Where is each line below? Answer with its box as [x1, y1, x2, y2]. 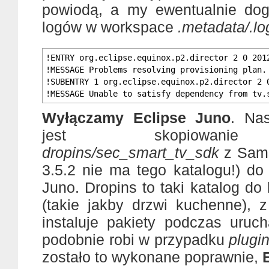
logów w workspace [42, 19, 178, 35]
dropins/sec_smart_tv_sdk [42, 144, 219, 161]
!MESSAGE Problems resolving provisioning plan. [46, 65, 267, 74]
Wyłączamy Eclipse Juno [42, 109, 231, 126]
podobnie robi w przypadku [42, 231, 229, 248]
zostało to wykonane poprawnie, [42, 249, 262, 265]
